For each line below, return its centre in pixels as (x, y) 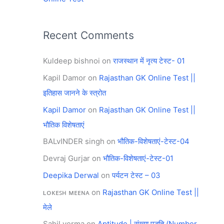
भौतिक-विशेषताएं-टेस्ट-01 (138, 158)
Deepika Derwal (71, 175)
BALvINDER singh (74, 141)
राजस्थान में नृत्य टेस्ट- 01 (149, 61)
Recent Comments (88, 35)
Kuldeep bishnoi (71, 61)
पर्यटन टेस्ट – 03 (136, 175)
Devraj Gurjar (66, 158)
